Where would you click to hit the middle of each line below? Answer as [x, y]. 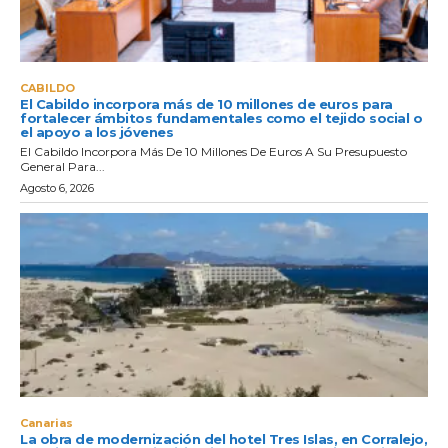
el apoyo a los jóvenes [96, 132]
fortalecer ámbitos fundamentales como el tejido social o [221, 118]
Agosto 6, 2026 [57, 188]
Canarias [46, 423]
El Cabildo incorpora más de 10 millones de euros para [206, 104]
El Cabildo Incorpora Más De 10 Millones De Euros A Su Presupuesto [213, 152]
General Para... [62, 167]
